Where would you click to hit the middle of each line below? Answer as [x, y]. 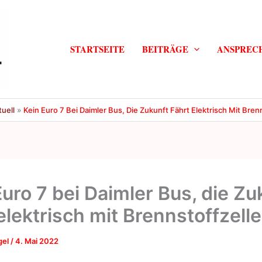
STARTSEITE [97, 49]
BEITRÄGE [165, 49]
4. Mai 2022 [37, 241]
